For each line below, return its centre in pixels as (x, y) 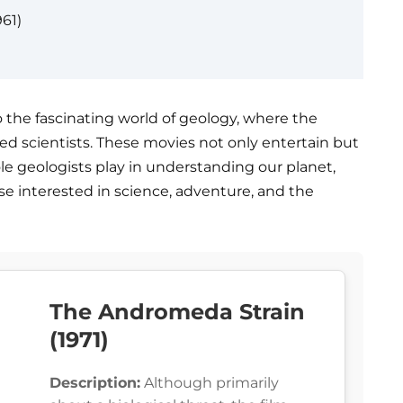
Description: (95, 383)
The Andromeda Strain (177, 312)
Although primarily (210, 383)
